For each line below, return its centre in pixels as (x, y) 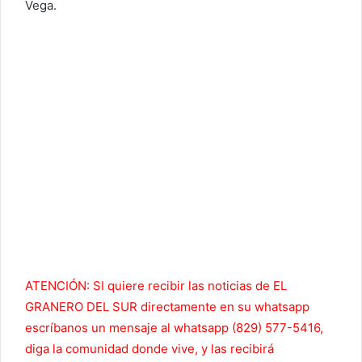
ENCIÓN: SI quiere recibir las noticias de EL (164, 285)
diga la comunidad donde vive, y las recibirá (149, 348)
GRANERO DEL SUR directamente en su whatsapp (167, 306)
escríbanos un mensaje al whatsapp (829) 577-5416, (174, 327)
